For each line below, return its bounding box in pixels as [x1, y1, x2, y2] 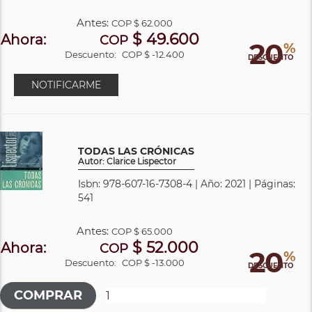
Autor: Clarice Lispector [78, 155, 176, 166]
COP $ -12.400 [122, 48, 185, 60]
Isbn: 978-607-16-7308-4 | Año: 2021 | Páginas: [78, 177, 295, 190]
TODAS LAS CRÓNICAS [78, 144, 194, 157]
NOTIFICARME [31, 78, 101, 91]
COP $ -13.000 [122, 256, 185, 268]
